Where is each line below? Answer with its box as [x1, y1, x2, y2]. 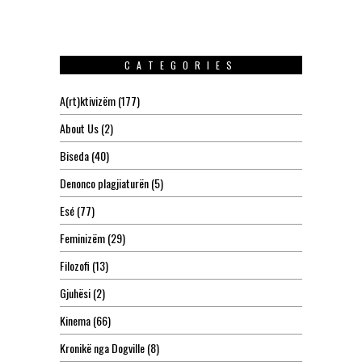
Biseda [60, 147, 89, 165]
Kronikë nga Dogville [60, 339, 145, 357]
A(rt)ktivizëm [60, 92, 116, 110]
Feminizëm [60, 229, 105, 247]
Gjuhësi [60, 284, 90, 302]
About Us [60, 120, 99, 137]
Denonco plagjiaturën [60, 175, 149, 192]
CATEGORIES [124, 58, 238, 73]
